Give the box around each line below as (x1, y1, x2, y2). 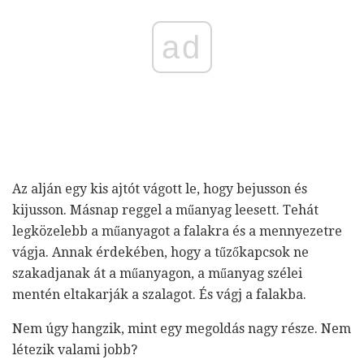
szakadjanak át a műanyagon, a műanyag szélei (12, 266, 302, 282)
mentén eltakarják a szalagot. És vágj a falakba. (12, 287, 306, 303)
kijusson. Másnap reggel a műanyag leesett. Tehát (12, 202, 318, 219)
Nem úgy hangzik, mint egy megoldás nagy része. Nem (12, 321, 351, 337)
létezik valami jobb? (12, 342, 137, 358)
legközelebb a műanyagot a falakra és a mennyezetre (12, 223, 342, 240)
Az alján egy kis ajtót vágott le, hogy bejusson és (12, 181, 307, 197)
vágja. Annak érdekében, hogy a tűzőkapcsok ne (12, 245, 309, 261)
